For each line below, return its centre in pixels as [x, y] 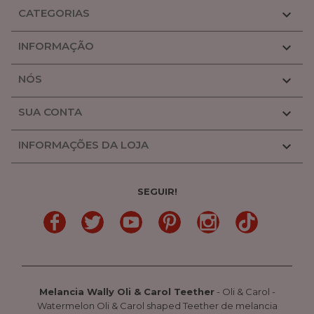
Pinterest [202, 218]
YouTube [163, 218]
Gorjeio [121, 218]
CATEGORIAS [54, 13]
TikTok [272, 218]
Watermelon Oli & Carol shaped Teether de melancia [157, 306]
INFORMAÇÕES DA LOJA [83, 144]
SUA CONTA [50, 111]
